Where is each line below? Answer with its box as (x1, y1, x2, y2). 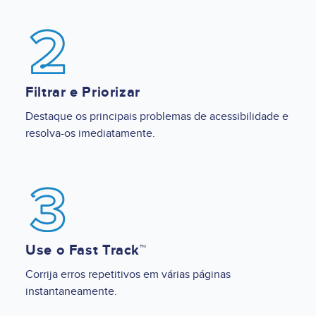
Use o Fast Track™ (25, 241, 147, 259)
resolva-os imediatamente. (25, 126, 155, 140)
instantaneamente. (25, 284, 117, 298)
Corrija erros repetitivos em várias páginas (25, 267, 231, 281)
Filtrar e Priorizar (25, 83, 140, 101)
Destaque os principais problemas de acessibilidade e (25, 109, 288, 123)
